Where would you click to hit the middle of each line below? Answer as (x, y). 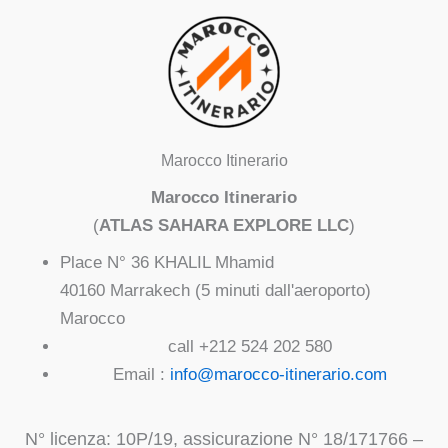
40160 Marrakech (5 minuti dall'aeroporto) (215, 290)
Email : (141, 374)
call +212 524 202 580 (249, 346)
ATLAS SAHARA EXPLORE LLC (224, 226)
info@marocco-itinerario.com (278, 374)
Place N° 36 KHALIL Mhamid (166, 262)
